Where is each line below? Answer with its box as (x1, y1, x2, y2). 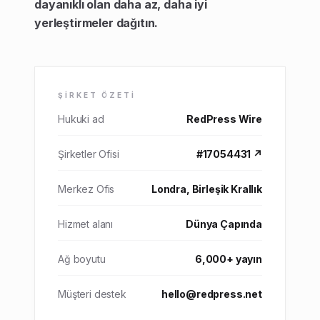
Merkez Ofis (58, 183, 115, 195)
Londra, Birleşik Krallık (151, 183, 262, 195)
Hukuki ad (58, 113, 104, 125)
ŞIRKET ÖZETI (58, 91, 136, 99)
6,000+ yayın (194, 253, 262, 265)
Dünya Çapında (186, 218, 262, 230)
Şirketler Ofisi (58, 148, 119, 160)
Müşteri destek (58, 288, 126, 300)
